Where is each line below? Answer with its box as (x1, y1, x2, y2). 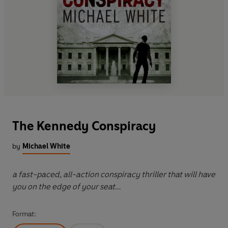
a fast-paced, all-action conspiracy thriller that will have (12, 169, 215, 180)
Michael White (22, 142, 70, 151)
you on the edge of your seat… (12, 182, 121, 192)
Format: (12, 210, 36, 219)
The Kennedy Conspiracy (12, 119, 156, 134)
